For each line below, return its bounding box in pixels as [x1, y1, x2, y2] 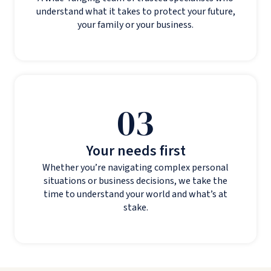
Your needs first [85, 140, 186, 162]
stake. [123, 201, 148, 215]
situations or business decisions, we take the [44, 174, 227, 188]
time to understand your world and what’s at [44, 188, 227, 201]
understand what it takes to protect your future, [36, 5, 235, 19]
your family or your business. [77, 18, 194, 32]
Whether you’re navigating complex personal [42, 161, 229, 175]
